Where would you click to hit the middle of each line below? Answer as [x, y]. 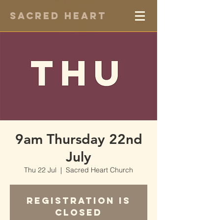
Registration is [79, 201]
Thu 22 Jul [40, 170]
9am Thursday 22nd [79, 139]
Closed [79, 212]
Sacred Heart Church [99, 170]
